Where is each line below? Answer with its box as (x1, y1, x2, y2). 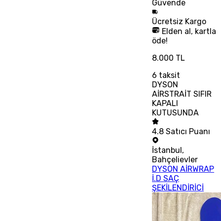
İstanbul (152, 146, 183, 155)
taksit (157, 71, 181, 80)
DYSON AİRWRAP (152, 164, 215, 174)
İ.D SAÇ (152, 174, 180, 184)
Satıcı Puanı (166, 127, 211, 137)
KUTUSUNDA (152, 108, 199, 118)
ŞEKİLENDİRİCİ (152, 183, 204, 193)
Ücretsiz (152, 17, 185, 27)
